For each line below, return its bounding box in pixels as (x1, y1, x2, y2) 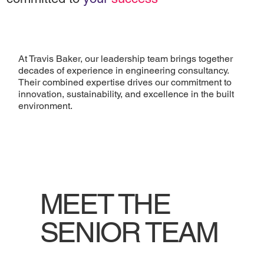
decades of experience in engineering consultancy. (18, 64, 229, 76)
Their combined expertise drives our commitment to (18, 76, 232, 88)
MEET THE (39, 187, 170, 221)
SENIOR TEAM (39, 216, 218, 249)
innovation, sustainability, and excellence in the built (18, 88, 235, 100)
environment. (18, 100, 73, 111)
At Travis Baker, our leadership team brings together (18, 52, 233, 64)
